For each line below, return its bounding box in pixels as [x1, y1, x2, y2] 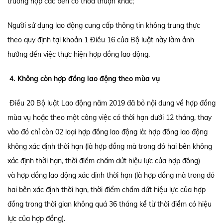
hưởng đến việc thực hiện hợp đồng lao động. [7, 50, 150, 59]
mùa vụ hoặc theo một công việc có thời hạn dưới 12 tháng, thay [7, 113, 212, 122]
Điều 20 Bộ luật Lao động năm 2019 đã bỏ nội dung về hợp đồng [7, 99, 216, 108]
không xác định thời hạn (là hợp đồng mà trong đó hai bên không [7, 142, 212, 151]
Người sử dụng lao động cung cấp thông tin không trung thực [7, 21, 200, 30]
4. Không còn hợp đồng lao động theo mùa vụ [7, 74, 160, 83]
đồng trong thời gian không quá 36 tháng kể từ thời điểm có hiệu [7, 200, 212, 209]
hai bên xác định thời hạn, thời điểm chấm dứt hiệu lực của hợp [7, 185, 206, 194]
